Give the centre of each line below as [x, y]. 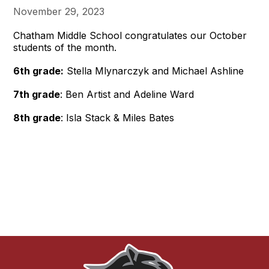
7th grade [37, 94]
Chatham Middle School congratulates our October [130, 35]
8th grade [37, 117]
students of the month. [67, 47]
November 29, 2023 [59, 11]
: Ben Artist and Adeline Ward [127, 94]
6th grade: [39, 71]
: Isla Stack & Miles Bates [118, 117]
